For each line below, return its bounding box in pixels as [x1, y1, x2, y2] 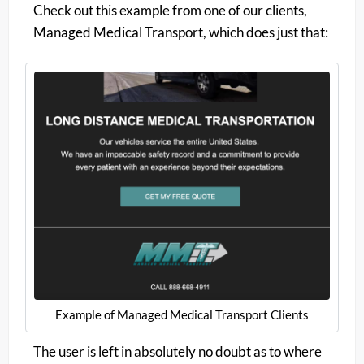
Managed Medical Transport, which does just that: [33, 23, 328, 41]
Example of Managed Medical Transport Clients [55, 306, 309, 322]
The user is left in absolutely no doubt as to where [33, 342, 322, 360]
